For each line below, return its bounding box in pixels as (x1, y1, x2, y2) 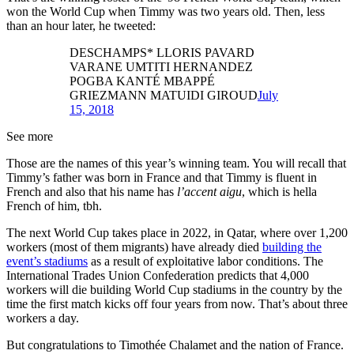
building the (262, 239, 322, 254)
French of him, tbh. (6, 198, 102, 213)
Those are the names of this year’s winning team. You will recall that (6, 156, 346, 170)
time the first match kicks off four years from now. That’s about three (6, 296, 348, 311)
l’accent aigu (177, 184, 242, 198)
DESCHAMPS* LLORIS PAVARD (70, 45, 254, 59)
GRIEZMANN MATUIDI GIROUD (70, 88, 258, 102)
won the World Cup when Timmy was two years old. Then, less (6, 4, 325, 18)
